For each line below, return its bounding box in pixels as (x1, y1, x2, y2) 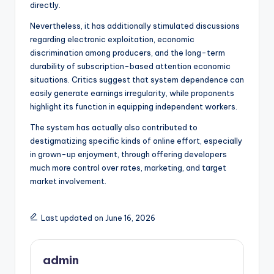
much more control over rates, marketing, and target (30, 163, 226, 173)
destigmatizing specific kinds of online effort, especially (30, 136, 242, 146)
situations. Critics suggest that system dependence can (30, 75, 244, 85)
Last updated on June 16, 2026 (40, 213, 155, 223)
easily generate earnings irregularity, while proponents (30, 88, 234, 98)
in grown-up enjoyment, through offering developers (30, 149, 227, 160)
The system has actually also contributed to (30, 122, 198, 133)
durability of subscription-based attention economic (30, 61, 231, 72)
